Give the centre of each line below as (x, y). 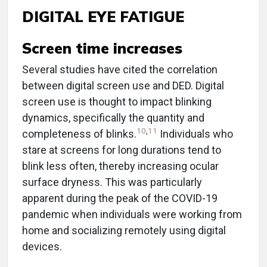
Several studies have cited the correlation (120, 70)
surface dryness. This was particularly (112, 182)
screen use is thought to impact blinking (117, 102)
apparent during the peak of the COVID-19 (120, 198)
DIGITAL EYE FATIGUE (103, 17)
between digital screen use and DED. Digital (123, 86)
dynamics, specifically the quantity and (113, 118)
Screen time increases (102, 48)
